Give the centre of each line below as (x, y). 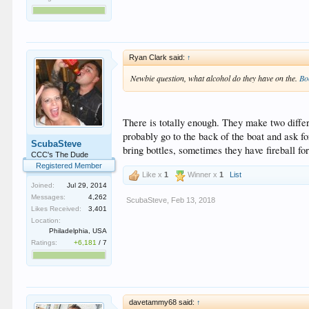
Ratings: (44, 242)
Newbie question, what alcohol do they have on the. (215, 78)
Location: (46, 220)
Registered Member (69, 166)
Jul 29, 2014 (87, 185)
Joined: (43, 185)
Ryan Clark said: (158, 57)
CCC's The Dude (60, 154)
